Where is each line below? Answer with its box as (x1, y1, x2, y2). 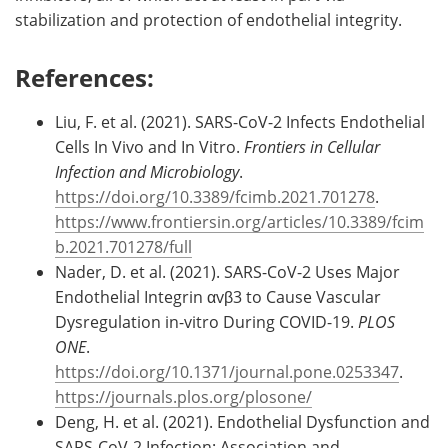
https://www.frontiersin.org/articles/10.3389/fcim (55, 210, 424, 232)
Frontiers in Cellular (244, 135, 380, 157)
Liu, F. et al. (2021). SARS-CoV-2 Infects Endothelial (55, 110, 425, 132)
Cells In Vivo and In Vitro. (55, 135, 244, 157)
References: (15, 60, 154, 94)
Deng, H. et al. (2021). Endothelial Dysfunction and (55, 410, 430, 432)
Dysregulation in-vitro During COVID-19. (55, 310, 358, 332)
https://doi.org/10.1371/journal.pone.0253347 (55, 360, 399, 382)
